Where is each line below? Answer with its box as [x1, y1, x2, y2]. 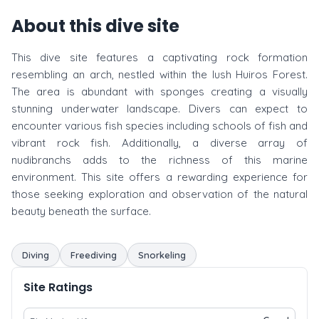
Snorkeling [138, 249, 186, 261]
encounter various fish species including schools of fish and [11, 119, 308, 132]
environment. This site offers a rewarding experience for [11, 170, 308, 184]
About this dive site [11, 14, 179, 38]
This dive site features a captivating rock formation [11, 51, 308, 64]
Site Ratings [23, 279, 93, 296]
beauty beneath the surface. [11, 204, 151, 218]
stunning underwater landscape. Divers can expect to [11, 102, 308, 115]
